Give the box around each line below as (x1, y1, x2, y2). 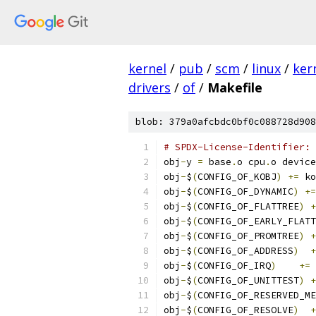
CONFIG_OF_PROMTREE (197, 230, 299, 242)
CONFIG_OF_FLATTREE (197, 200, 299, 212)
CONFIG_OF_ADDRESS (197, 245, 293, 257)
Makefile (207, 79, 262, 96)
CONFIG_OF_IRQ (197, 260, 271, 272)
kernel (128, 60, 166, 77)
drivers (128, 79, 171, 96)
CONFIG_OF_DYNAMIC (197, 186, 293, 197)
